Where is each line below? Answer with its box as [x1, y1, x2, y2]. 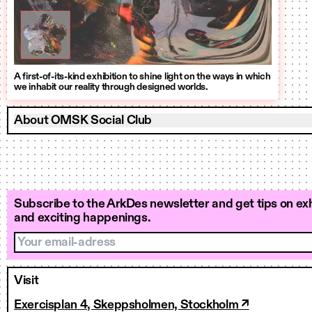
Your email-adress [15, 233, 113, 246]
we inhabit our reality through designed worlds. [14, 82, 208, 92]
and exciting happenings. [14, 212, 151, 224]
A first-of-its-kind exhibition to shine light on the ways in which [14, 72, 271, 81]
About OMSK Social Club [14, 114, 153, 127]
